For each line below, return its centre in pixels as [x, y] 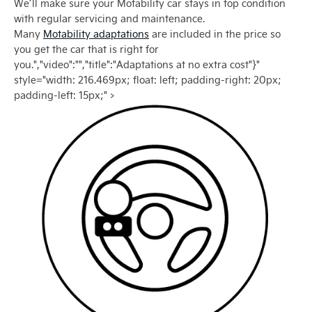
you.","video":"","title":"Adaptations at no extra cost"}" [137, 65]
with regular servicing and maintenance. [109, 19]
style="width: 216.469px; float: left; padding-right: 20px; [148, 80]
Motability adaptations [96, 34]
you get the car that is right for [86, 49]
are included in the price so [215, 34]
